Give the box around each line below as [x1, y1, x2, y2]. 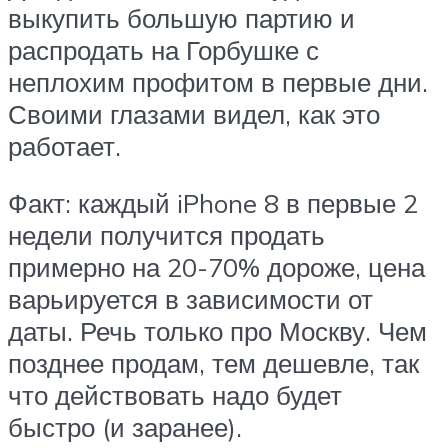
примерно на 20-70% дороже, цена [8, 251, 425, 284]
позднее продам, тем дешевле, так [8, 347, 419, 380]
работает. [8, 129, 121, 162]
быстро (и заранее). [8, 411, 242, 444]
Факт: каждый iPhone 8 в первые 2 [8, 187, 418, 220]
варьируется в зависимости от [8, 283, 373, 316]
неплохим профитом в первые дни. [8, 65, 428, 98]
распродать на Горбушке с [8, 33, 319, 66]
